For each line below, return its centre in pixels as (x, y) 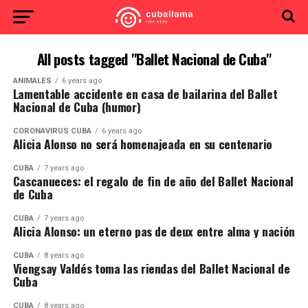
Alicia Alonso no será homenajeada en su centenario (143, 144)
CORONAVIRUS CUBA (52, 131)
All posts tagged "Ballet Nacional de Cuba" (154, 59)
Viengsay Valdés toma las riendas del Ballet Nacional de (151, 268)
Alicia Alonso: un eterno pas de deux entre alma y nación (154, 231)
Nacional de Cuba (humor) (77, 107)
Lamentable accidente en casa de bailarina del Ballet (145, 93)
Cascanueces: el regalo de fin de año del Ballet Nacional (153, 181)
